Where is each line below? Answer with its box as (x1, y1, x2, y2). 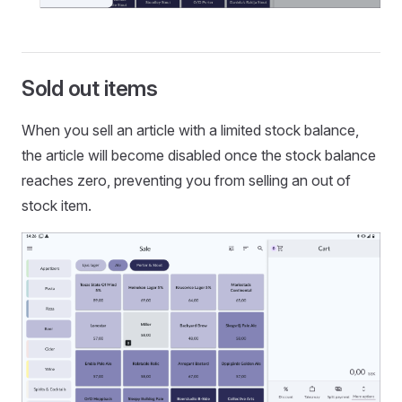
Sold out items (22, 74, 158, 101)
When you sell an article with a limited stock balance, (22, 120, 359, 139)
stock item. (22, 196, 92, 214)
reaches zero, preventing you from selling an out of (22, 170, 351, 189)
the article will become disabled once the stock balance (22, 145, 376, 164)
